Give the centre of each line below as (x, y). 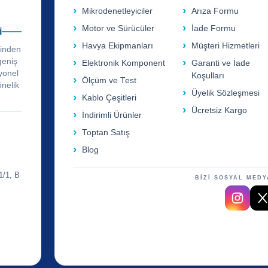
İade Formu (214, 29)
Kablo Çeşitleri (109, 98)
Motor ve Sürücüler (118, 29)
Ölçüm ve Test (109, 81)
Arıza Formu (215, 11)
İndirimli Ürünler (112, 115)
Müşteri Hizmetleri (226, 46)
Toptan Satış (106, 133)
